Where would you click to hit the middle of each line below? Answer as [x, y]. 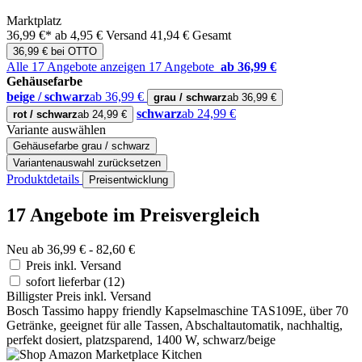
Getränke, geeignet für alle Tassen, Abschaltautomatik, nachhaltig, [175, 325]
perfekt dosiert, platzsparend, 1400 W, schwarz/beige [141, 339]
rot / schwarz [45, 115]
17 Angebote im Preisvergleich [133, 215]
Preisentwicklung [128, 180]
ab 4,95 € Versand [103, 36]
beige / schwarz [48, 97]
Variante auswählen [56, 130]
